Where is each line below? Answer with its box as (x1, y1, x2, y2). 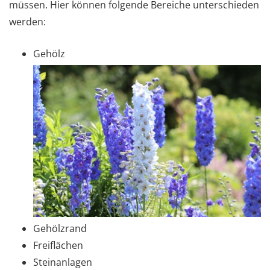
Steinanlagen (33, 255, 92, 269)
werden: (9, 14, 46, 28)
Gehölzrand (33, 221, 87, 235)
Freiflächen (33, 238, 83, 252)
